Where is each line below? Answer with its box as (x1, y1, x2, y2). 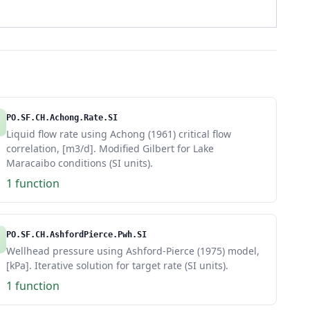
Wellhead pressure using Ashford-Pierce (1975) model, (6, 244, 259, 257)
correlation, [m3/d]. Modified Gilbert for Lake (6, 142, 214, 155)
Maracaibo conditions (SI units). (6, 156, 153, 170)
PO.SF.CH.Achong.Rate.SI (6, 113, 118, 122)
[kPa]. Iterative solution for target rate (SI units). (6, 259, 228, 272)
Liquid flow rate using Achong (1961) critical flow (6, 127, 231, 140)
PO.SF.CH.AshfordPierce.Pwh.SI (6, 230, 147, 239)
